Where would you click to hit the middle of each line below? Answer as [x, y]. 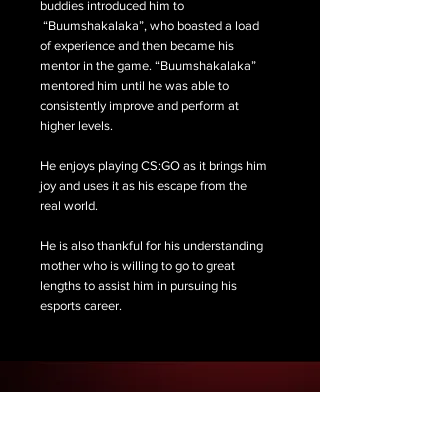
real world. [69, 205]
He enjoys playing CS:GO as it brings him [153, 165]
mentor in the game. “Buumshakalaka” [148, 65]
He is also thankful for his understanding [151, 245]
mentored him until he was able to [134, 85]
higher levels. [76, 125]
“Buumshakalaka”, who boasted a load [149, 25]
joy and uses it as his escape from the [143, 185]
